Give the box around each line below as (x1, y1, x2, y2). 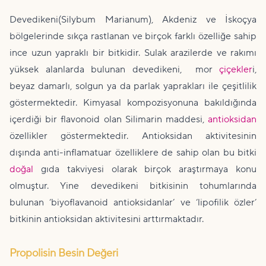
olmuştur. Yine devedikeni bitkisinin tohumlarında (9, 180, 256, 192)
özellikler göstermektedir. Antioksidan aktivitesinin (9, 130, 256, 142)
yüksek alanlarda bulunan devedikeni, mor (9, 64, 219, 75)
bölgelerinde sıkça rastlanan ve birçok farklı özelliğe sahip (9, 30, 256, 42)
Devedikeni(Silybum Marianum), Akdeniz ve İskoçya (9, 14, 256, 26)
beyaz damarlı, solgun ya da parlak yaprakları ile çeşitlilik (9, 80, 256, 92)
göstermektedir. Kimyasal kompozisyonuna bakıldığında (9, 97, 256, 109)
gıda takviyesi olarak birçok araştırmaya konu (33, 163, 256, 175)
